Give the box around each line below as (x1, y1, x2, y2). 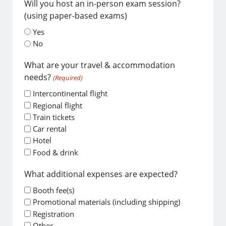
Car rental (33, 124, 67, 134)
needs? (24, 72, 51, 83)
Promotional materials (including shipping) (33, 197, 181, 207)
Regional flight (33, 100, 83, 110)
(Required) (52, 73, 83, 83)
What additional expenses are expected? (24, 168, 178, 180)
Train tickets (33, 111, 75, 122)
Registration (33, 208, 75, 219)
